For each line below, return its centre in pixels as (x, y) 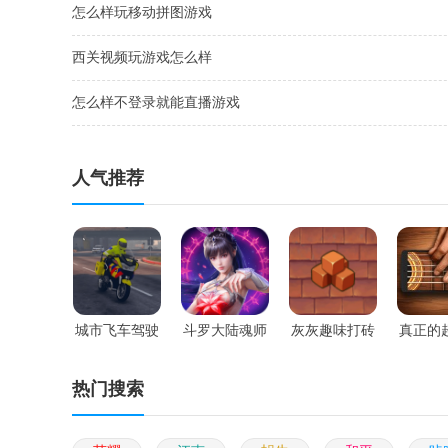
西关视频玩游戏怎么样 (142, 57)
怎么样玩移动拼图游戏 (142, 12)
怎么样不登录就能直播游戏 (156, 102)
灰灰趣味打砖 (333, 330)
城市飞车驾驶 (117, 330)
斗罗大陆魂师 (225, 330)
